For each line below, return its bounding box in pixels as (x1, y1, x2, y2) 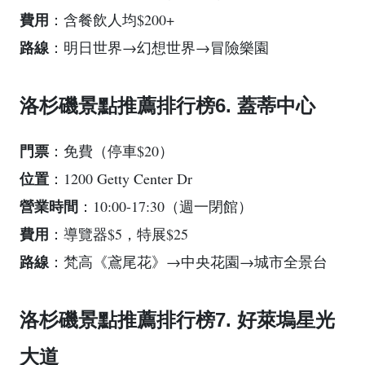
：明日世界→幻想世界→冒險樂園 (49, 37, 269, 58)
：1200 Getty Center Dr (49, 169, 192, 189)
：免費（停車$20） (49, 141, 174, 161)
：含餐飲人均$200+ (49, 10, 174, 30)
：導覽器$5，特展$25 (49, 224, 188, 244)
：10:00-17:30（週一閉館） (78, 196, 253, 217)
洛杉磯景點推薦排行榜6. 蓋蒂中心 (20, 95, 315, 117)
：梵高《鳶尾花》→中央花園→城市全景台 (49, 252, 328, 272)
